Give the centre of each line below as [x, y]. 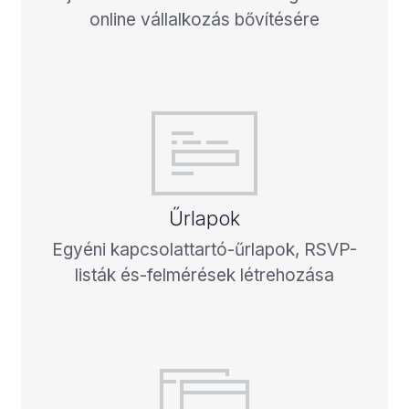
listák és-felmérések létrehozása [204, 275]
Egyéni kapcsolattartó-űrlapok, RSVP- [204, 249]
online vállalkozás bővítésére [204, 19]
